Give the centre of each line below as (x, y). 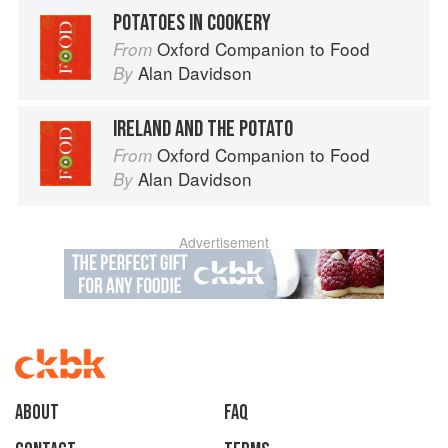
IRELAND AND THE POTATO (203, 129)
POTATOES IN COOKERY (192, 23)
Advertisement (224, 242)
